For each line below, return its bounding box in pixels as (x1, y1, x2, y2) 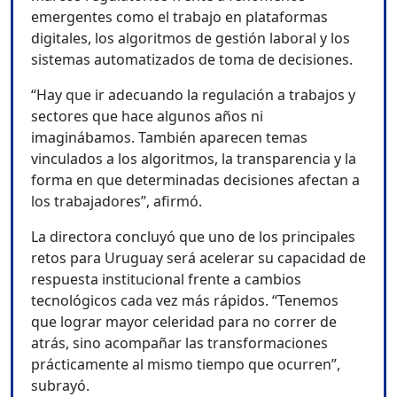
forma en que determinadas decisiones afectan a (31, 170, 360, 191)
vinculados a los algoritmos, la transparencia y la (31, 149, 356, 169)
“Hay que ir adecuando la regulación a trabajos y (31, 85, 355, 105)
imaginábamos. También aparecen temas (31, 128, 307, 148)
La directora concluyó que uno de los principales (31, 227, 355, 247)
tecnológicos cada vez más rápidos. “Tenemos (31, 291, 339, 311)
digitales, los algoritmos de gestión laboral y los (31, 28, 350, 49)
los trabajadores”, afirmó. (31, 191, 202, 212)
